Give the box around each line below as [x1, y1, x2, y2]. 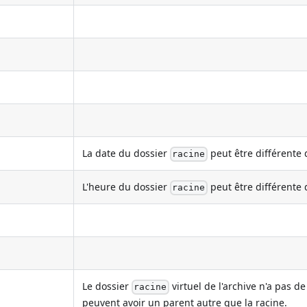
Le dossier [82, 279, 132, 293]
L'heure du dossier [82, 180, 171, 193]
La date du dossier [82, 146, 171, 160]
